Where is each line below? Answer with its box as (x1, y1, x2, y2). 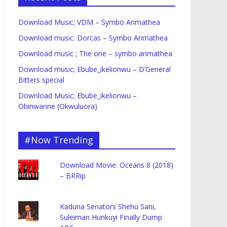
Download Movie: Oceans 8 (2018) (60, 160, 174, 170)
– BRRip (60, 171, 86, 181)
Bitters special (18, 75, 64, 85)
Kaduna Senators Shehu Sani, (60, 202, 157, 212)
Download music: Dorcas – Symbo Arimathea (18, 33, 168, 43)
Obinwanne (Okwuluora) (18, 101, 97, 111)
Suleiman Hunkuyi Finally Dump (60, 212, 163, 222)
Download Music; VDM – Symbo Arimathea (18, 17, 160, 27)
